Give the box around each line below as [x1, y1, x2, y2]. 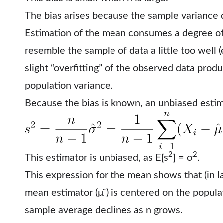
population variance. [25, 81, 113, 91]
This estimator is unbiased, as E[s [25, 152, 168, 163]
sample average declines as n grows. [25, 205, 183, 215]
